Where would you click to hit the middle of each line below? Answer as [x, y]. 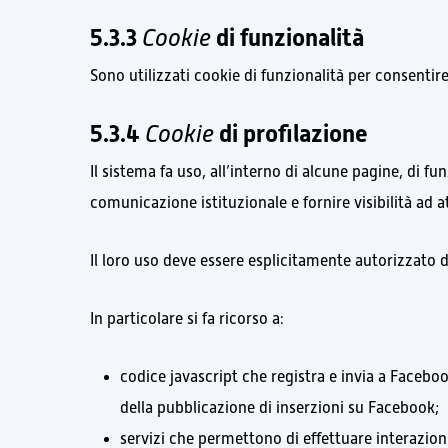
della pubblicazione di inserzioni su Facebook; [280, 408]
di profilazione [291, 134]
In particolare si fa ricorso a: [187, 319]
